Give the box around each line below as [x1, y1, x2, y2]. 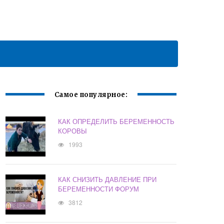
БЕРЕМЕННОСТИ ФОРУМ [58, 184, 139, 194]
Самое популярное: [54, 90, 128, 99]
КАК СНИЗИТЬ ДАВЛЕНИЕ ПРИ [58, 174, 157, 184]
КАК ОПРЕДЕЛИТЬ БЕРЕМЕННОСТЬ [58, 116, 175, 126]
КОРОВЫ [58, 126, 87, 136]
